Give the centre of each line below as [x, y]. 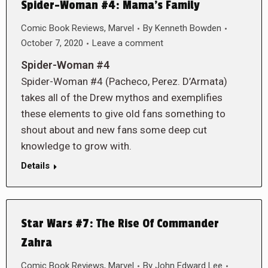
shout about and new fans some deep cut [114, 130]
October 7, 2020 [52, 43]
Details [35, 166]
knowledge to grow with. [76, 146]
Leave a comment [128, 43]
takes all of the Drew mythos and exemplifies [122, 98]
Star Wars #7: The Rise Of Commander [120, 224]
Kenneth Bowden [188, 28]
